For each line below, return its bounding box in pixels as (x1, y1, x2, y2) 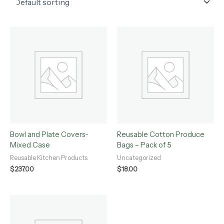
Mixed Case (10, 140, 50, 149)
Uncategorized (117, 154, 161, 162)
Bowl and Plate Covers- (10, 129, 88, 139)
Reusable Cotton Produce (117, 129, 204, 139)
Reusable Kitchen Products (10, 154, 87, 162)
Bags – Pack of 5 (117, 140, 171, 149)
